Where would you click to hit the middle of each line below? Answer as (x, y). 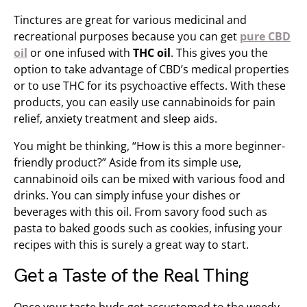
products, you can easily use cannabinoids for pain (145, 102)
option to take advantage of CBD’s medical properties (151, 69)
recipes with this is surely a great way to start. (131, 245)
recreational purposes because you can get (127, 36)
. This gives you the (219, 53)
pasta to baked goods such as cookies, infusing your (148, 228)
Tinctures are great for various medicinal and (130, 20)
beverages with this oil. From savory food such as (140, 212)
